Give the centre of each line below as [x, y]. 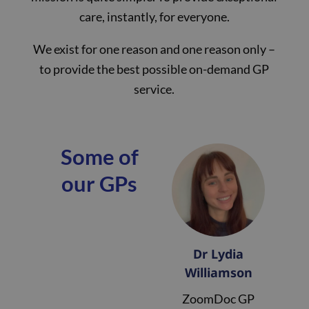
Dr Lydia [218, 254]
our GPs [99, 184]
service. [154, 89]
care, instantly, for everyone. [154, 17]
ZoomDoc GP [218, 299]
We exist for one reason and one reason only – [154, 49]
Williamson [218, 273]
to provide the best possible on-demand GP [154, 69]
